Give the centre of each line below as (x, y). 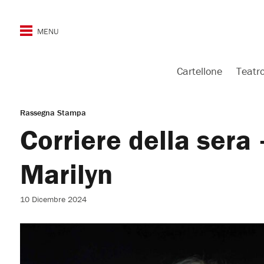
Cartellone (199, 71)
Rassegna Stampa (53, 113)
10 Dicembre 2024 (53, 199)
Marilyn (66, 174)
